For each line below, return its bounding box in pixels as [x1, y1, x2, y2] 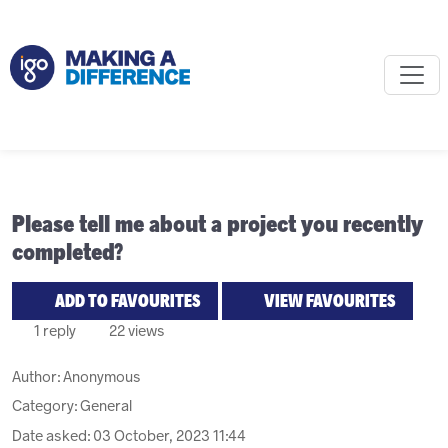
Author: [12, 366, 63, 387]
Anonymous [63, 366, 141, 387]
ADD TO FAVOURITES [54, 289, 201, 313]
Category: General [12, 396, 132, 417]
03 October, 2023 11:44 [93, 425, 246, 446]
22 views [106, 321, 165, 341]
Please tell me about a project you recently [12, 208, 423, 239]
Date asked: [12, 425, 93, 446]
